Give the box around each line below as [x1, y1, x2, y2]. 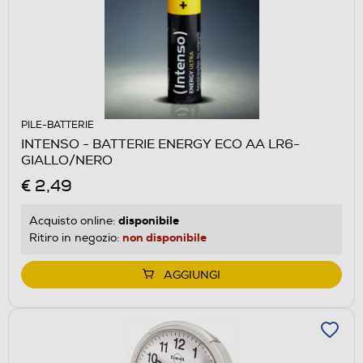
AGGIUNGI [164, 267, 220, 282]
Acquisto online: [29, 213, 118, 228]
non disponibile [122, 229, 207, 245]
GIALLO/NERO [21, 152, 113, 169]
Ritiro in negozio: [29, 230, 122, 245]
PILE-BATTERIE [21, 118, 94, 131]
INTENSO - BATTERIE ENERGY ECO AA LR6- [21, 135, 300, 152]
